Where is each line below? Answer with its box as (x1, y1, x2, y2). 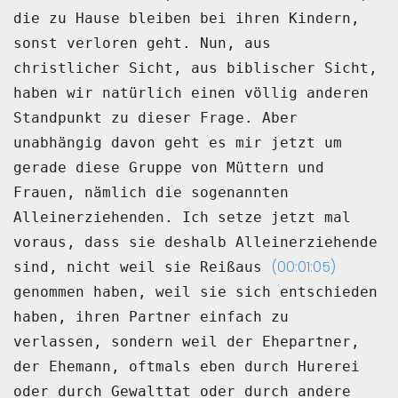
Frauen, (13, 184, 76, 202)
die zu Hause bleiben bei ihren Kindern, (13, 10, 360, 28)
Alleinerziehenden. (13, 209, 173, 227)
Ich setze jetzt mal (182, 209, 351, 227)
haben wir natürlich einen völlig (13, 84, 298, 102)
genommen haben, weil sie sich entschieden (13, 283, 378, 301)
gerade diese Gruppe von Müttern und (13, 159, 324, 177)
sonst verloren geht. (13, 35, 191, 52)
